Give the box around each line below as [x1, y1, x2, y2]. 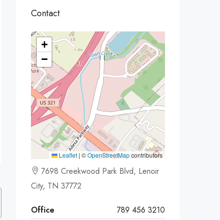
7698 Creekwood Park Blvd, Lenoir [39, 165, 159, 177]
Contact [31, 7, 60, 20]
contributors [130, 151, 163, 159]
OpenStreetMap [87, 151, 130, 159]
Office [31, 204, 55, 216]
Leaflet [57, 151, 77, 159]
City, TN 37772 [31, 180, 82, 192]
